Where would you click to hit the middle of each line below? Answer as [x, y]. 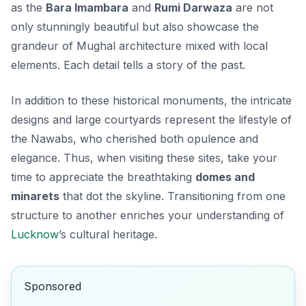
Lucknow [35, 234]
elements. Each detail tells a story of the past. [128, 65]
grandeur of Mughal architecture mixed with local [139, 45]
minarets [35, 196]
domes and [225, 177]
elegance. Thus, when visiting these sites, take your [144, 157]
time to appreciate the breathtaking [103, 177]
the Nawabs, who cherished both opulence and [135, 138]
